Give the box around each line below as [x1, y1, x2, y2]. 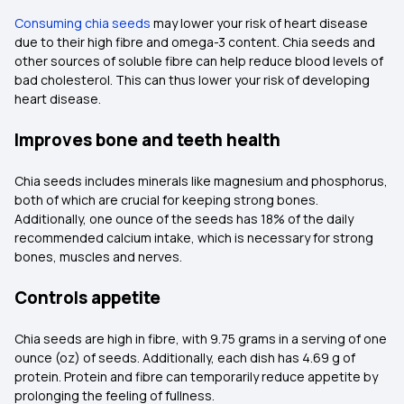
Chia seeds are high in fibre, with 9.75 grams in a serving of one [14, 330, 387, 347]
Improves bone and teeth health [14, 128, 280, 151]
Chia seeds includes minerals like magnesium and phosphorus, [14, 172, 388, 189]
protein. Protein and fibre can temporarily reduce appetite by [14, 368, 378, 385]
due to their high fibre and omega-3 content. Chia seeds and [14, 33, 375, 50]
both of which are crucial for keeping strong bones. [14, 191, 318, 208]
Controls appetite [14, 286, 161, 309]
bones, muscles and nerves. [14, 248, 185, 265]
